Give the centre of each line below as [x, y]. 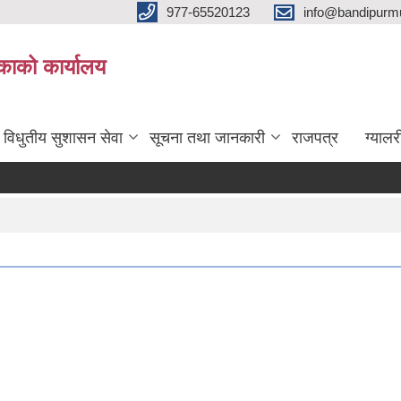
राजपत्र [315, 138]
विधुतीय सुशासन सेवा [63, 138]
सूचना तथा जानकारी [207, 138]
